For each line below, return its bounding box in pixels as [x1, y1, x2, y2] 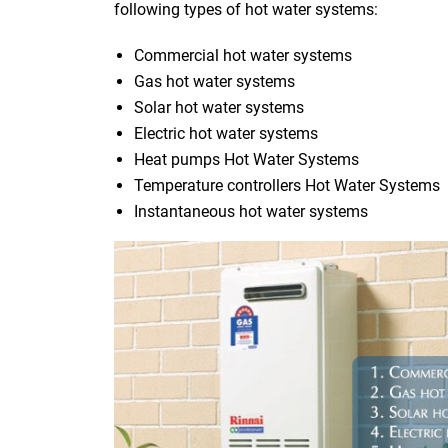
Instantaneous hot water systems [134, 202, 368, 221]
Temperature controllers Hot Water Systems [134, 176, 440, 195]
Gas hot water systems [134, 72, 295, 91]
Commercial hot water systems [134, 46, 352, 65]
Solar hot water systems [134, 98, 304, 117]
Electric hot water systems [134, 124, 318, 143]
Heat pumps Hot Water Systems [134, 150, 359, 169]
